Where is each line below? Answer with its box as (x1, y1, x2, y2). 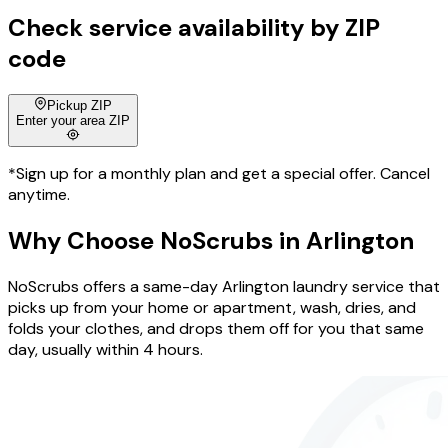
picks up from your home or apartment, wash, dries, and (8, 297, 416, 319)
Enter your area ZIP (16, 113, 130, 128)
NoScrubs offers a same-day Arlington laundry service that (8, 276, 440, 298)
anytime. (8, 184, 70, 206)
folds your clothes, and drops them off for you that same (8, 318, 424, 340)
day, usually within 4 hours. (8, 339, 203, 361)
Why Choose (8, 225, 160, 257)
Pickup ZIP (47, 98, 113, 113)
